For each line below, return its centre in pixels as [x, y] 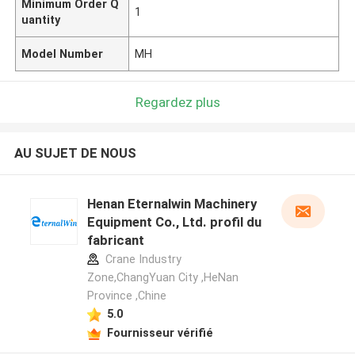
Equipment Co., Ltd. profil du [174, 222]
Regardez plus [177, 102]
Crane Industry [141, 260]
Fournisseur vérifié [160, 332]
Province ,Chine [126, 296]
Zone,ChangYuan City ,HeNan [162, 278]
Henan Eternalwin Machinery [172, 204]
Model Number [63, 53]
